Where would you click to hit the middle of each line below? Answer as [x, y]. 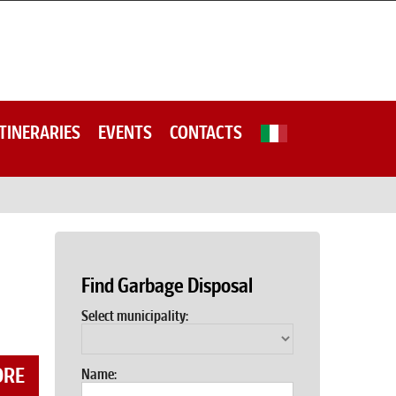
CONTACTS [206, 133]
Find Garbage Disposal [167, 286]
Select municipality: [135, 316]
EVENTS [125, 133]
